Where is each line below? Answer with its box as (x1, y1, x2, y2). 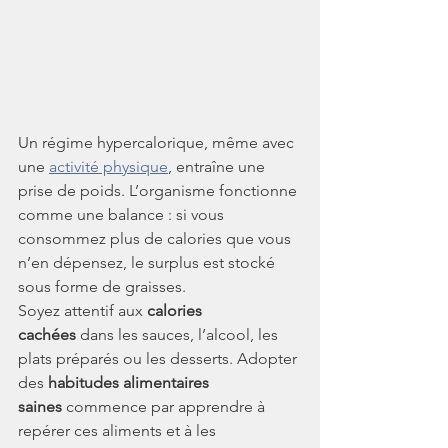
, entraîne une (168, 157, 269, 177)
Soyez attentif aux (18, 301, 147, 321)
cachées (18, 325, 76, 345)
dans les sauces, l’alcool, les (76, 325, 282, 345)
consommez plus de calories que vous (18, 229, 295, 249)
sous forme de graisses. (18, 277, 186, 297)
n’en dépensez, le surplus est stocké (18, 253, 279, 273)
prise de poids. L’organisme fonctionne (18, 181, 301, 201)
